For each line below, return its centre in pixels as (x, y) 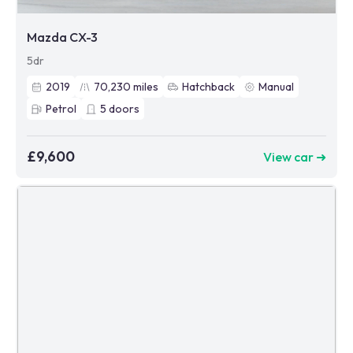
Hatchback (208, 87)
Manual (276, 87)
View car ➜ (295, 156)
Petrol (61, 109)
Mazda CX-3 (62, 37)
